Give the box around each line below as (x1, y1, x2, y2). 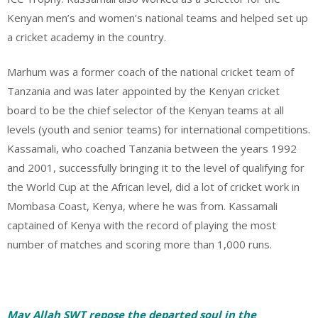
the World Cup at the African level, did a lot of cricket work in (7, 180, 300, 194)
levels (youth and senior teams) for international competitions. (7, 122, 310, 136)
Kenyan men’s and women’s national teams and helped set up (7, 10, 308, 25)
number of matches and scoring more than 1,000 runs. (7, 237, 272, 251)
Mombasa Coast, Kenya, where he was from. (7, 199, 226, 213)
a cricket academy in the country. (7, 29, 166, 44)
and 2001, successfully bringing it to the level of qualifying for (7, 160, 305, 175)
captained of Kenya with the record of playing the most (7, 218, 276, 232)
